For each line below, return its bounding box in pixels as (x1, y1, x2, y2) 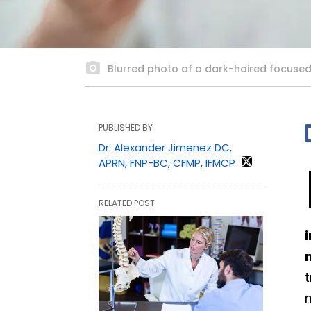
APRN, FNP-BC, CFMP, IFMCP (99, 155, 235, 170)
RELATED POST (99, 196, 155, 209)
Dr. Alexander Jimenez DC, (99, 140, 232, 155)
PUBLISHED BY (99, 121, 153, 133)
